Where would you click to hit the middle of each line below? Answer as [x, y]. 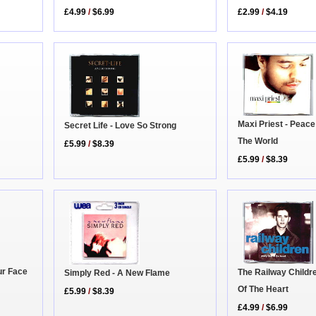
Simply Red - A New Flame [117, 273]
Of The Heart [263, 289]
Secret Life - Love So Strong [121, 125]
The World [258, 141]
